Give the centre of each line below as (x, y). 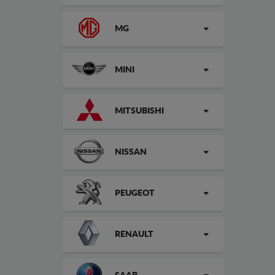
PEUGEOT (135, 193)
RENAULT (134, 234)
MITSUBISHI (139, 111)
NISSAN (131, 152)
